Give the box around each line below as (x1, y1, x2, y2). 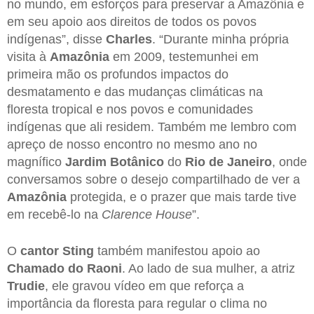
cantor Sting (20, 243, 94, 258)
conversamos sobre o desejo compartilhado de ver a (7, 172, 300, 187)
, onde (272, 155, 307, 170)
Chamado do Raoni (7, 261, 122, 275)
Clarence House (102, 207, 192, 222)
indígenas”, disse (7, 32, 106, 47)
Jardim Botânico (65, 155, 164, 170)
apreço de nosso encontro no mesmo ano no (7, 137, 257, 152)
